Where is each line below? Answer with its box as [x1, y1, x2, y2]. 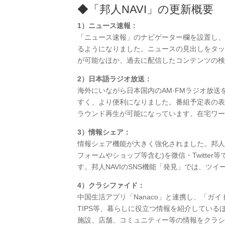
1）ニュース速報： [77, 22, 138, 30]
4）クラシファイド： [77, 181, 145, 190]
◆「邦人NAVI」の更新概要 [77, 3, 213, 16]
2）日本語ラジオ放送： [77, 75, 152, 83]
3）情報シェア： [77, 128, 131, 137]
